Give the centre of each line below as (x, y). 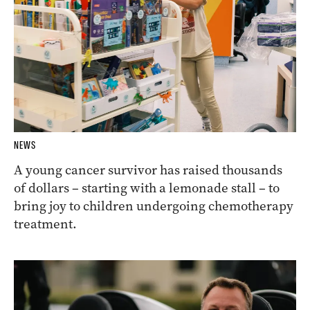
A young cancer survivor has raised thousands (148, 170)
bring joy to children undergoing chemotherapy (154, 206)
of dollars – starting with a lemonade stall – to (147, 188)
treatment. (45, 224)
